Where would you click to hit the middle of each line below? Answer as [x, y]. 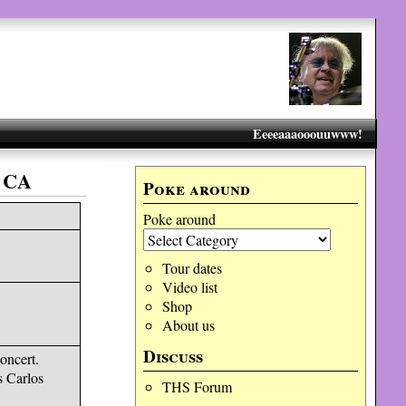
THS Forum [197, 387]
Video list [189, 287]
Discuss [174, 356]
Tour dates [192, 268]
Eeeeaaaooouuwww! [307, 134]
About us [188, 325]
